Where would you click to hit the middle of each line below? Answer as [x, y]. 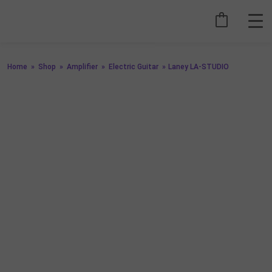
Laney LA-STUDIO [199, 67]
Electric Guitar [134, 67]
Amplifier [82, 67]
